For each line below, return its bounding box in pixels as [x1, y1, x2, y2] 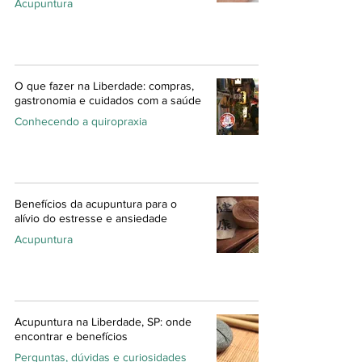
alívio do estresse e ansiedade [15, 211, 167, 225]
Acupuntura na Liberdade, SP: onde [15, 314, 192, 328]
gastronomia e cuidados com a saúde [15, 93, 201, 107]
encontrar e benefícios [15, 329, 128, 343]
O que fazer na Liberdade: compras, [15, 78, 194, 92]
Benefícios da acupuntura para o [15, 196, 177, 210]
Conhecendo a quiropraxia [15, 114, 147, 128]
